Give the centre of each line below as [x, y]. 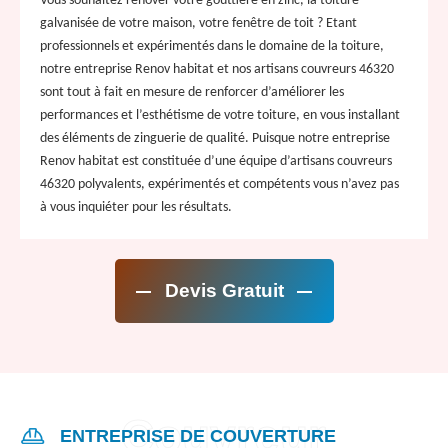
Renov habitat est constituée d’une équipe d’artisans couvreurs [216, 161]
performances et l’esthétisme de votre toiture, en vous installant [220, 115]
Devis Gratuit [224, 290]
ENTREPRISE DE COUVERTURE [198, 435]
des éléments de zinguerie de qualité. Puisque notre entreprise [215, 138]
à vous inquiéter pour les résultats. [136, 207]
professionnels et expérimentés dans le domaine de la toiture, [212, 46]
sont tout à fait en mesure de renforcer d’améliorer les [192, 92]
